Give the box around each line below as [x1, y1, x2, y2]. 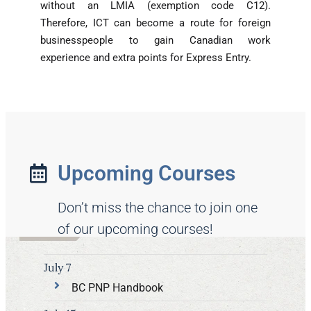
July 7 [44, 260, 71, 274]
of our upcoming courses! [58, 220, 213, 237]
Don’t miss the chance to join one [58, 199, 258, 216]
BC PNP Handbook [72, 280, 163, 294]
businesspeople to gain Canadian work [40, 33, 271, 47]
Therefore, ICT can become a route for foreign [40, 16, 271, 29]
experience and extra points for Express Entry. [40, 51, 251, 64]
